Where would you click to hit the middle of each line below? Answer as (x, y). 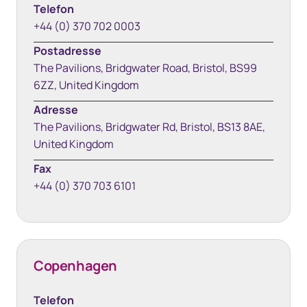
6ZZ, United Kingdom (86, 85)
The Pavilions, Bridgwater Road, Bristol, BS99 (145, 68)
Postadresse (67, 51)
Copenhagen (75, 266)
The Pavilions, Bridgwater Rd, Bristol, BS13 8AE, (149, 127)
